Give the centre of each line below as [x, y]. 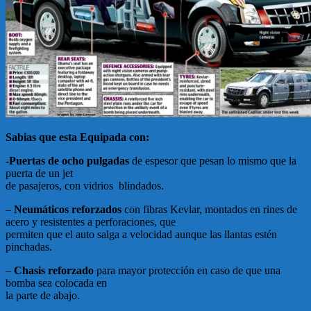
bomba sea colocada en [56, 283]
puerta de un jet [39, 173]
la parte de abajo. [43, 295]
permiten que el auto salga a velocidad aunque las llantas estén [141, 234]
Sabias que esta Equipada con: [77, 137]
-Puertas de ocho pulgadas [67, 160]
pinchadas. [29, 246]
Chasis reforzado [54, 270]
